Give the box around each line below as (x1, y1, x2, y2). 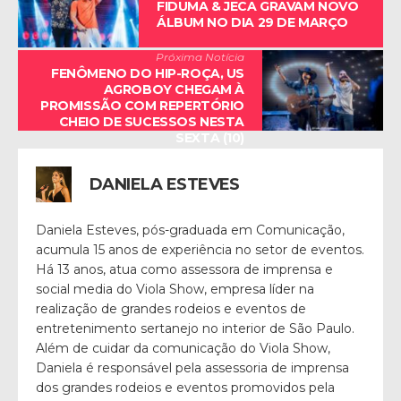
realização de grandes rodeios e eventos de (36, 300, 306, 317)
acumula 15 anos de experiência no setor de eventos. (36, 241, 364, 258)
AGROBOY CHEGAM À (103, 81, 244, 98)
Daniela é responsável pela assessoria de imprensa (36, 359, 349, 376)
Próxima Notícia (156, 49, 244, 64)
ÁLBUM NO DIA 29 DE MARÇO (157, 13, 348, 30)
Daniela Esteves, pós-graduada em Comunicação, (36, 221, 345, 238)
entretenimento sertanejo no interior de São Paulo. (36, 320, 354, 337)
